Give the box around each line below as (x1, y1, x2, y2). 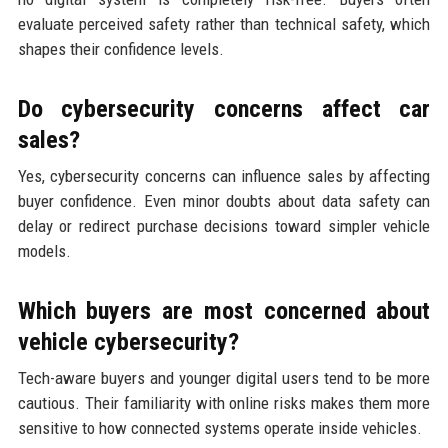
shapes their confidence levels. (17, 39, 224, 60)
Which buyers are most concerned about (17, 297, 431, 326)
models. (17, 241, 71, 262)
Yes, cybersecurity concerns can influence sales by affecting (17, 166, 431, 187)
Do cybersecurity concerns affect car (17, 95, 431, 124)
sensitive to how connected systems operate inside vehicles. (17, 418, 422, 439)
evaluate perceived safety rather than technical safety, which (17, 14, 431, 35)
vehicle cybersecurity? (17, 328, 239, 357)
